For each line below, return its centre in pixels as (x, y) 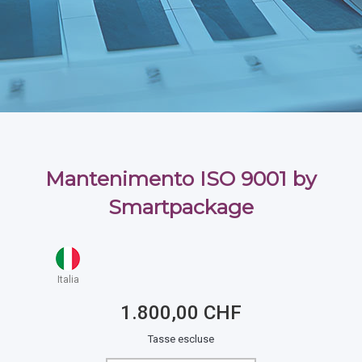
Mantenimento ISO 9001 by (181, 179)
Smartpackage (181, 207)
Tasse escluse (181, 339)
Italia (68, 280)
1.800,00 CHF (181, 313)
